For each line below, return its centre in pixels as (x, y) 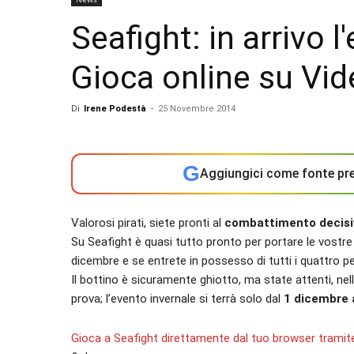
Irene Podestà (115, 109)
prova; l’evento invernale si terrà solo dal (177, 299)
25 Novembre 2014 (197, 109)
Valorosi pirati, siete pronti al (148, 223)
